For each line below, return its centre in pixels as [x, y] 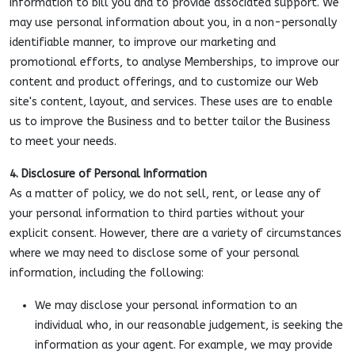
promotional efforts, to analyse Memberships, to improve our [174, 62]
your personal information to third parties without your [157, 214]
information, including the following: [107, 273]
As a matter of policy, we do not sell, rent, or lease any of [165, 194]
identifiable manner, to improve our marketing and [143, 42]
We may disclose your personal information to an [166, 305]
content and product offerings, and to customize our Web [164, 82]
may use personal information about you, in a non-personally [173, 23]
